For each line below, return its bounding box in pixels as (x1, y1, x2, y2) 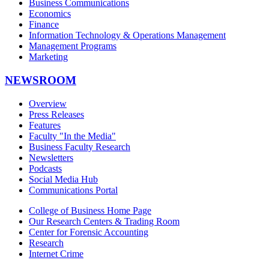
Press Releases (29, 109, 84, 119)
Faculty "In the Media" (29, 130, 116, 141)
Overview (29, 98, 67, 109)
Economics (29, 8, 71, 19)
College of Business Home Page (29, 205, 151, 216)
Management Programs (29, 41, 116, 52)
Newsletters (29, 152, 73, 163)
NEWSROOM (5, 73, 76, 86)
